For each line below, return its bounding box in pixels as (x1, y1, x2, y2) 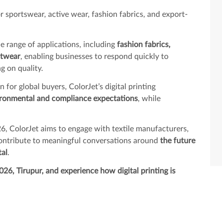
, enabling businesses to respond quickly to (20, 52, 168, 60)
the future (160, 136, 195, 145)
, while (137, 94, 161, 103)
